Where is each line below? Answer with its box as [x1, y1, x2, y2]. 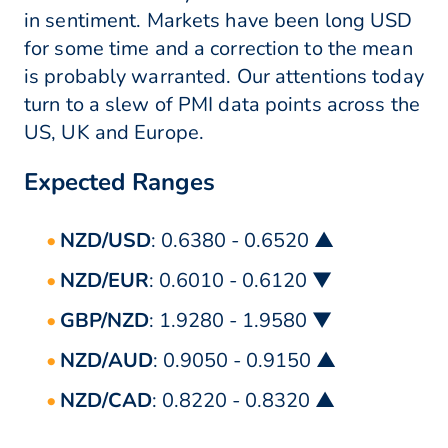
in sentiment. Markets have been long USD [24, 7, 413, 35]
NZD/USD [60, 227, 151, 255]
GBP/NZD [60, 307, 149, 335]
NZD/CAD [60, 387, 152, 415]
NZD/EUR [60, 267, 149, 295]
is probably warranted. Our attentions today [24, 63, 424, 91]
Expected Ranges [24, 166, 215, 199]
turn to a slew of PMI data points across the [24, 91, 420, 119]
